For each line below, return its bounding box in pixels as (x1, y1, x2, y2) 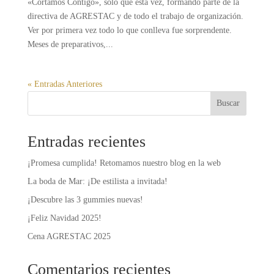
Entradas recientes (27, 132, 146, 150)
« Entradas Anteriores (27, 79, 102, 89)
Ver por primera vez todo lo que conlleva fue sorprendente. (27, 25, 232, 35)
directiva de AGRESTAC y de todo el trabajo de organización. (27, 11, 243, 21)
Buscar (217, 98, 240, 108)
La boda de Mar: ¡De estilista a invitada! (27, 176, 168, 186)
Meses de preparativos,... (27, 39, 113, 49)
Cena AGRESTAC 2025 (27, 231, 111, 241)
